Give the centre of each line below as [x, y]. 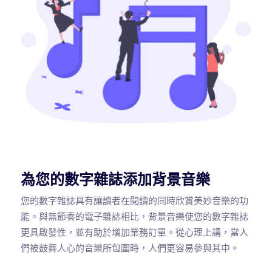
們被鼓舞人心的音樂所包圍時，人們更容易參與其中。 [130, 248]
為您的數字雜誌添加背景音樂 [115, 179]
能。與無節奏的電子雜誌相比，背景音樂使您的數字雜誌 [134, 216]
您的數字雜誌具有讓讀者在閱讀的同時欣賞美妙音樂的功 [134, 201]
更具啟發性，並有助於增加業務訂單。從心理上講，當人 [134, 232]
